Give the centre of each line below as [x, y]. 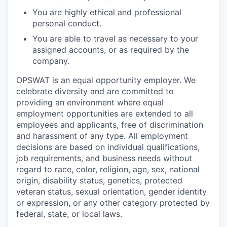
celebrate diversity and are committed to [95, 91]
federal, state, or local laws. [69, 214]
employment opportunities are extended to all [105, 113]
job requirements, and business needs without [104, 158]
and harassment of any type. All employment [102, 136]
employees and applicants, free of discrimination [110, 125]
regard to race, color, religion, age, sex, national [108, 169]
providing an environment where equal [90, 102]
